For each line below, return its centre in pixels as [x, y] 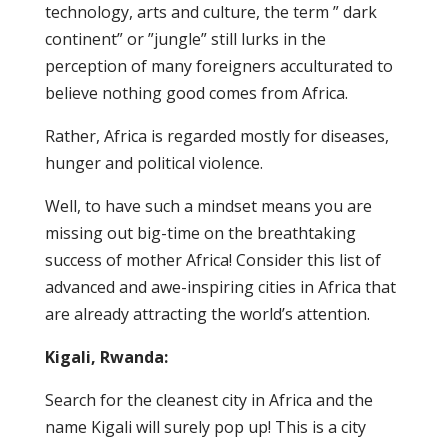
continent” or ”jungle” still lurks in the [185, 39]
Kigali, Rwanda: [108, 357]
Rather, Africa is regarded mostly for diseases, [216, 136]
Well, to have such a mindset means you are [208, 206]
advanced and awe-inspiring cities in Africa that [220, 287]
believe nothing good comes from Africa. [196, 93]
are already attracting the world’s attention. [207, 314]
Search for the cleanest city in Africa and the [208, 400]
